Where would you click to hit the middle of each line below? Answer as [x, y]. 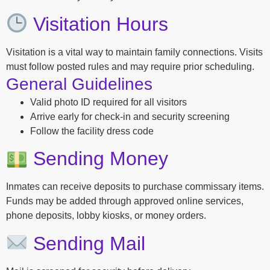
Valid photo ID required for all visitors [108, 102]
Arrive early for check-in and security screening [130, 116]
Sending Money [98, 159]
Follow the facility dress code [92, 131]
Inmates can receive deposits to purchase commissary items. [135, 187]
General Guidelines [79, 84]
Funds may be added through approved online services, [125, 201]
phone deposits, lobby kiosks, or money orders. [106, 216]
